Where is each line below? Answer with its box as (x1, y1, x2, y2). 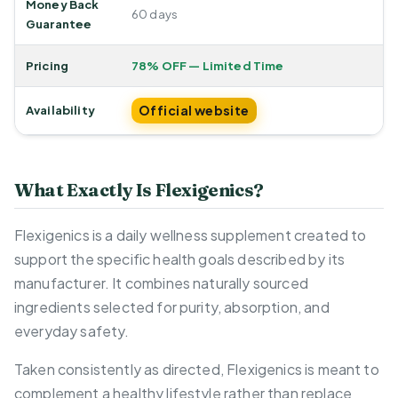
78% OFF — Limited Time (131, 59, 284, 74)
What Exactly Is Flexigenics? (14, 179, 264, 202)
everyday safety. (14, 322, 130, 341)
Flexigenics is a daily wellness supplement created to (14, 226, 367, 245)
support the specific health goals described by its (14, 250, 346, 269)
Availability (26, 103, 95, 118)
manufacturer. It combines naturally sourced (14, 274, 308, 293)
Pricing (26, 59, 69, 74)
